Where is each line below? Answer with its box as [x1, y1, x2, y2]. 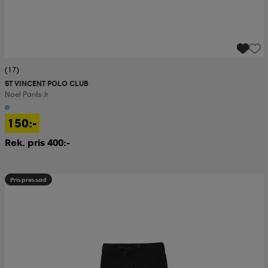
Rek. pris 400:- [4, 136, 70, 148]
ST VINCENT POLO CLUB [4, 78, 89, 88]
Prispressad [10, 175, 47, 183]
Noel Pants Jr [4, 89, 48, 99]
